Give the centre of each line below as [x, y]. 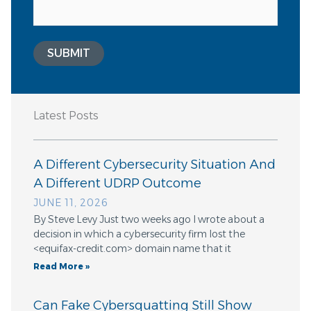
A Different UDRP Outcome [117, 184]
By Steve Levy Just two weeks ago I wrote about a [149, 220]
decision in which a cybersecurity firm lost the [139, 234]
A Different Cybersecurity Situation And [154, 165]
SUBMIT [69, 53]
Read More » [61, 267]
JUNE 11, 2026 [71, 203]
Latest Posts [66, 116]
